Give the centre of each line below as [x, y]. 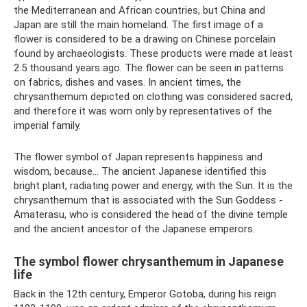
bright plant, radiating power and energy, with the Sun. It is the [153, 186]
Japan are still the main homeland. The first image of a [138, 25]
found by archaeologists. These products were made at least [153, 53]
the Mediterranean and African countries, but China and [139, 10]
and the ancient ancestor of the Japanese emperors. [134, 229]
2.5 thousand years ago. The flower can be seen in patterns [149, 68]
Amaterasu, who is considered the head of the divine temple [151, 214]
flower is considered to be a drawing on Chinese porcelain [145, 39]
